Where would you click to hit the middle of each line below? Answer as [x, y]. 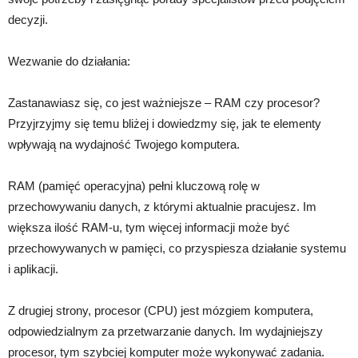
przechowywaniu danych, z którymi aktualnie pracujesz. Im [162, 207]
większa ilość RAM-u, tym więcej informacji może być [149, 228]
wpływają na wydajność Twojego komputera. [124, 145]
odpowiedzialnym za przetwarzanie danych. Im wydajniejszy [165, 332]
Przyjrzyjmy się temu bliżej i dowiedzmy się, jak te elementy [165, 124]
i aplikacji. [33, 269]
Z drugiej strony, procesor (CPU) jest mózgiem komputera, [161, 311]
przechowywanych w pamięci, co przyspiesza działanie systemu [177, 249]
